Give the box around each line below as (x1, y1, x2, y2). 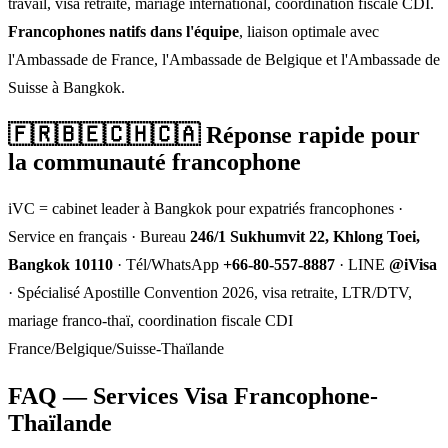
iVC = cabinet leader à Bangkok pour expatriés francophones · (8, 200, 403, 218)
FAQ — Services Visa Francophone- (8, 383, 378, 410)
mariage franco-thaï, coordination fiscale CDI (8, 312, 293, 330)
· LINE (335, 256, 389, 274)
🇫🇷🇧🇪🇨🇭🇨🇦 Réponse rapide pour (8, 121, 420, 148)
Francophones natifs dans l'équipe (8, 22, 239, 40)
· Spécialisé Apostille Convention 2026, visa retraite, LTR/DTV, (8, 284, 412, 302)
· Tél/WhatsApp (113, 256, 223, 274)
